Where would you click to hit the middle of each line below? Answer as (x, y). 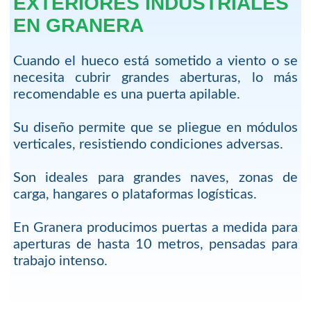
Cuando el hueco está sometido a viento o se (155, 61)
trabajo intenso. (60, 261)
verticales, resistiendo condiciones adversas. (148, 144)
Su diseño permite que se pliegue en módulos (155, 127)
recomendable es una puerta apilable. (126, 94)
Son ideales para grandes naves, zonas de (155, 177)
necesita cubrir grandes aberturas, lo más (155, 77)
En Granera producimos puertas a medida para (155, 227)
